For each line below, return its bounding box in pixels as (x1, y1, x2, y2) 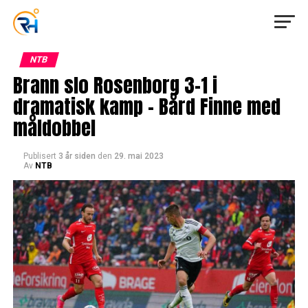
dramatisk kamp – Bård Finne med (12, 91, 280, 121)
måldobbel (12, 113, 96, 142)
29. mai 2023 (113, 151, 164, 161)
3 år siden (58, 151, 96, 161)
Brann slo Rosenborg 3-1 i (12, 70, 217, 100)
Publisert (23, 151, 56, 161)
